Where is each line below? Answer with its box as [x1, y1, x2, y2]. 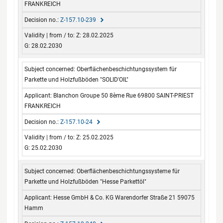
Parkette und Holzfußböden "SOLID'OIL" [24, 76, 129, 84]
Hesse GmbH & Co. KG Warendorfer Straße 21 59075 [53, 194, 195, 201]
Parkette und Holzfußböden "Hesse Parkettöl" [24, 178, 147, 186]
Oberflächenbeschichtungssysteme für [77, 168, 180, 175]
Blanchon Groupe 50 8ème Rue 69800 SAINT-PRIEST [53, 92, 194, 99]
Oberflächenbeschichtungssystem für [77, 66, 177, 73]
